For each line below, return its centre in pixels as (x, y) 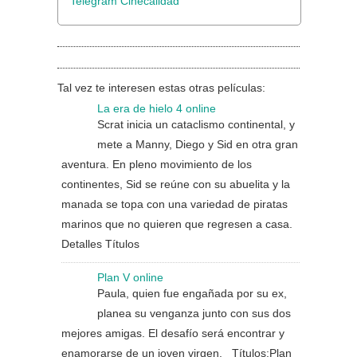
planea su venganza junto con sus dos (194, 313)
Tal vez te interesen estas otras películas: (161, 88)
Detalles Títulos (100, 244)
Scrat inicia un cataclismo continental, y (196, 124)
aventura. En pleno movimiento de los (157, 164)
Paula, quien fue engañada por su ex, (192, 293)
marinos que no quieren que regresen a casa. (177, 224)
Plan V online (130, 277)
